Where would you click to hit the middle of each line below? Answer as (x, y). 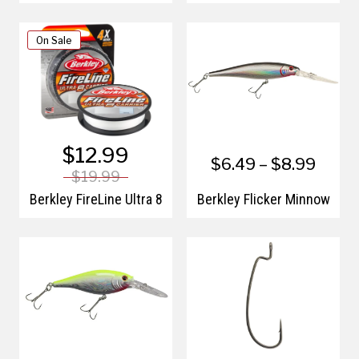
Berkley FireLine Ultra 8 (96, 199)
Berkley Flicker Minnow (263, 199)
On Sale (54, 41)
